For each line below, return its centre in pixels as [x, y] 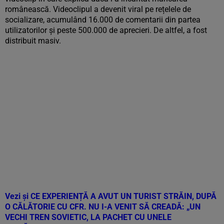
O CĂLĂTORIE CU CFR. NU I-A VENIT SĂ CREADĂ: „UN [103, 207]
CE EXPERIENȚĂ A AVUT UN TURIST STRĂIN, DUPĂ [123, 196]
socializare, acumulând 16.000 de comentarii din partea [103, 20]
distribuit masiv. [33, 41]
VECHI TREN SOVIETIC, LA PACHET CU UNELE [88, 217]
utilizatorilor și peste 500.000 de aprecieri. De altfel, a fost [106, 30]
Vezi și [18, 196]
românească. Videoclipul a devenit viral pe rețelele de [98, 9]
